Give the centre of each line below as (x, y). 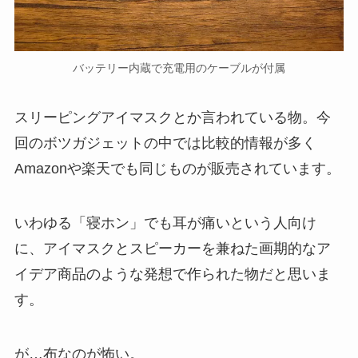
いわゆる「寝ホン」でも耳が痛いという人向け (165, 223)
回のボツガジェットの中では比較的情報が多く (165, 143)
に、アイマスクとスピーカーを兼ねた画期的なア (172, 248)
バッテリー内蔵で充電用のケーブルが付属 (179, 68)
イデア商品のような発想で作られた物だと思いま (172, 274)
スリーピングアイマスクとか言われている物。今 (172, 117)
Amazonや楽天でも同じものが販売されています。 (177, 168)
